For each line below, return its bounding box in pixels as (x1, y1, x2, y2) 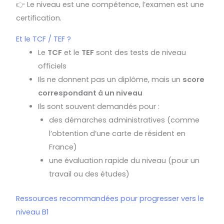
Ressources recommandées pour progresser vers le (16, 193, 204, 203)
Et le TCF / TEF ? (16, 34, 71, 44)
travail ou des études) (48, 169, 129, 179)
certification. (16, 13, 62, 23)
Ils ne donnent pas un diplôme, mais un (38, 74, 182, 84)
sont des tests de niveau (94, 47, 186, 57)
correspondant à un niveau (38, 88, 142, 98)
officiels (38, 61, 66, 71)
